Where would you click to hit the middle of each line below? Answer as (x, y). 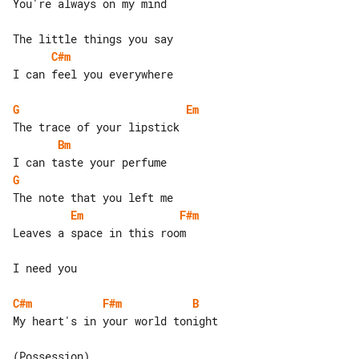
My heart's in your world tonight (115, 321)
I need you (45, 268)
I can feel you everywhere (93, 74)
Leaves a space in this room (99, 232)
